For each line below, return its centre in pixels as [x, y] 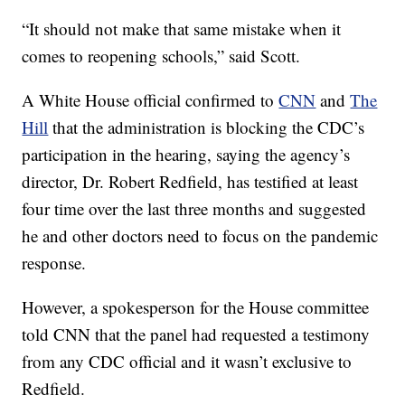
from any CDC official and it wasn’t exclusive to [187, 362]
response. [54, 263]
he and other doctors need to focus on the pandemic [200, 236]
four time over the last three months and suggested [194, 209]
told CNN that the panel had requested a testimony [196, 334]
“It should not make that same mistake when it [182, 29]
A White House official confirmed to [151, 100]
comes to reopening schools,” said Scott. [161, 56]
